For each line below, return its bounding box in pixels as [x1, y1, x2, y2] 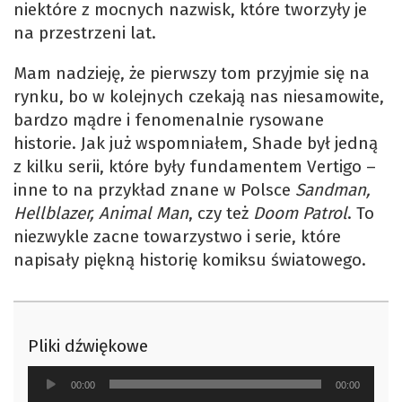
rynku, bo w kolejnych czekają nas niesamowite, [13, 86, 384, 108]
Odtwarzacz [27, 368, 102, 386]
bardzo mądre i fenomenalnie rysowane [13, 109, 324, 131]
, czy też [188, 203, 253, 224]
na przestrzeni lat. [13, 22, 156, 44]
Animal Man [99, 203, 188, 224]
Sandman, [295, 179, 371, 201]
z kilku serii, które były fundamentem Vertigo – [13, 156, 376, 178]
